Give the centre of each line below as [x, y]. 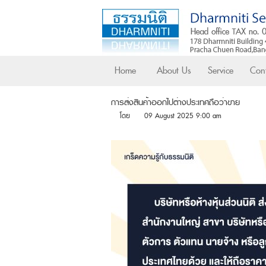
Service [221, 71]
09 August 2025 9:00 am [183, 116]
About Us [174, 71]
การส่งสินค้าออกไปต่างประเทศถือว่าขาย [175, 102]
